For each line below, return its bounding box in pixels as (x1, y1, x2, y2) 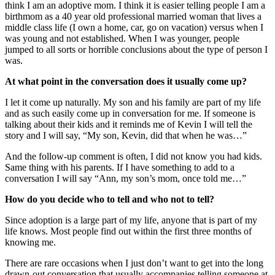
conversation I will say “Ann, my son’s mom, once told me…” (5, 172, 246, 184)
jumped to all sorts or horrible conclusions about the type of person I (5, 44, 268, 55)
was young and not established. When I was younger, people (5, 33, 239, 44)
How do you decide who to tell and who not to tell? (5, 193, 214, 204)
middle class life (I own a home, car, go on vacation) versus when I (5, 21, 263, 33)
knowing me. (5, 236, 56, 247)
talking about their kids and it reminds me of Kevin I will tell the (5, 118, 252, 130)
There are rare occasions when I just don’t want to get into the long (5, 257, 263, 268)
